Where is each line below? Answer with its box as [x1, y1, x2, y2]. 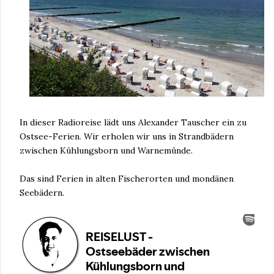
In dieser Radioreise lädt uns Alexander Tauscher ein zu [20, 116, 246, 128]
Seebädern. [20, 187, 64, 198]
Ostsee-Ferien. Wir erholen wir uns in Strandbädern [20, 130, 234, 142]
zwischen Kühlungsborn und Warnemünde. [20, 144, 193, 156]
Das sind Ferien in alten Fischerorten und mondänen [20, 172, 234, 184]
